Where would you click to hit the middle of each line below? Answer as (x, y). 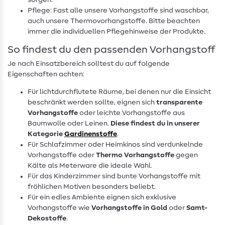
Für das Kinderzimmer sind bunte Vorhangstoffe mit (114, 177)
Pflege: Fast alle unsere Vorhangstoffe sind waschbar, (118, 11)
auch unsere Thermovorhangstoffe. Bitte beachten (114, 21)
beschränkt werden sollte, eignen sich (92, 103)
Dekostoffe (47, 219)
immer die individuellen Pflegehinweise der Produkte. (117, 32)
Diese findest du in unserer (155, 124)
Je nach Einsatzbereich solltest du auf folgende (89, 64)
